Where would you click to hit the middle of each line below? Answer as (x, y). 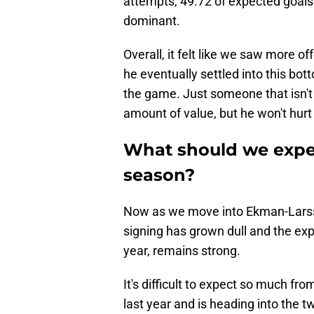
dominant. (152, 21)
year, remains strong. (182, 251)
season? (159, 175)
